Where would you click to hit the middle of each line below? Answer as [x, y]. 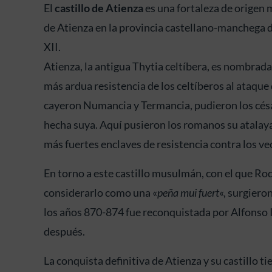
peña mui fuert [188, 192]
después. [64, 231]
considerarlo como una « [100, 192]
